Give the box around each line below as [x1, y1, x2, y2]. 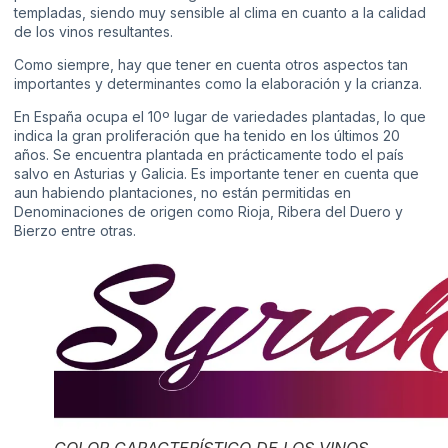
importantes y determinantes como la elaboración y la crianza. [14, 75, 422, 93]
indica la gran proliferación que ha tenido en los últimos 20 [14, 127, 400, 145]
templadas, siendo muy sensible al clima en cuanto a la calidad [14, 3, 426, 21]
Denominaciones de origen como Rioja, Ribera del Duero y [14, 203, 403, 221]
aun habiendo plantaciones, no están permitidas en [14, 184, 351, 202]
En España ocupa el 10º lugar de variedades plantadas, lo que [14, 108, 426, 126]
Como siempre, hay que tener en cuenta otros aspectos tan [14, 56, 408, 74]
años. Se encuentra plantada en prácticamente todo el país [14, 146, 404, 164]
